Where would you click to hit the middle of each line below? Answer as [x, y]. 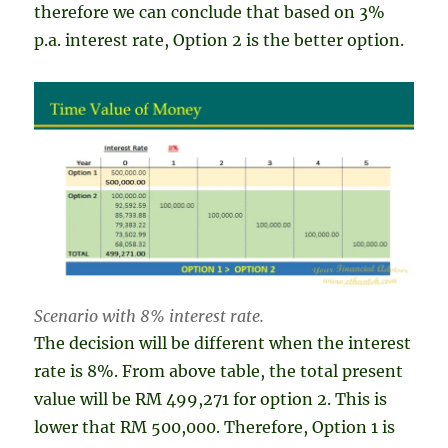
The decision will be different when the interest [223, 342]
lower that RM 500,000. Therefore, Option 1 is [215, 426]
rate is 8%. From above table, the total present [219, 370]
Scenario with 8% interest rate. [149, 315]
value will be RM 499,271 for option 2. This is [211, 398]
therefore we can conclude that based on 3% [210, 12]
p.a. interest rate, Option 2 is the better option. [219, 40]
